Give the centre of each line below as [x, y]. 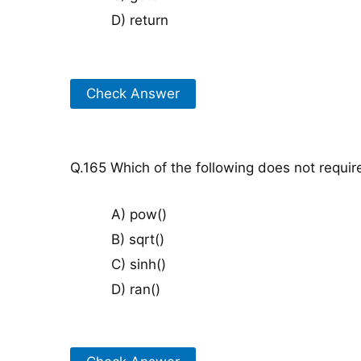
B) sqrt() [138, 239]
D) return [140, 21]
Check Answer [133, 93]
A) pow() [139, 214]
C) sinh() [139, 264]
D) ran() [136, 289]
